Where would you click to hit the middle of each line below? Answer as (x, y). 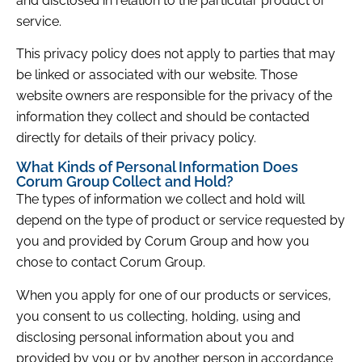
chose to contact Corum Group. (111, 263)
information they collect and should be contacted (163, 116)
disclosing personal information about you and (155, 337)
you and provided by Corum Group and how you (163, 242)
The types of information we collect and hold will (160, 200)
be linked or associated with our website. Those (157, 74)
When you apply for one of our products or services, (174, 295)
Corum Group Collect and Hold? (125, 182)
